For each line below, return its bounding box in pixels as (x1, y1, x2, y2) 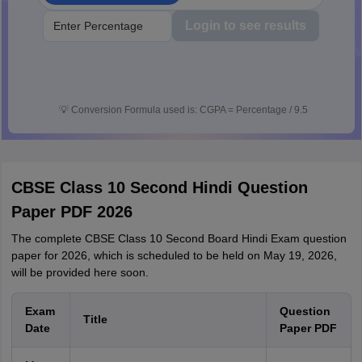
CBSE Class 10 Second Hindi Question (11, 179, 308, 196)
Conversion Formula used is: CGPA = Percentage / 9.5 (71, 104, 308, 116)
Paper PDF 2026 (11, 203, 133, 221)
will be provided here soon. (11, 266, 149, 279)
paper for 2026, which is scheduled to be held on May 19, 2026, (11, 249, 337, 262)
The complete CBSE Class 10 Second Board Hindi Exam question (11, 232, 347, 245)
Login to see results (185, 19, 306, 32)
